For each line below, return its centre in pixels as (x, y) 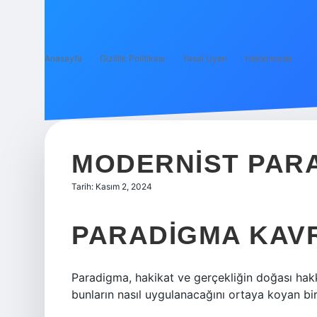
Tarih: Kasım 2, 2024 (112, 186)
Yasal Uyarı (205, 58)
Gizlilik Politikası (132, 58)
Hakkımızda (269, 58)
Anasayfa (63, 58)
